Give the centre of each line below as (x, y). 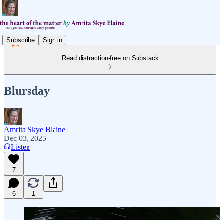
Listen (20, 147)
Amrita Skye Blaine (35, 129)
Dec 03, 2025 (25, 138)
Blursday (27, 91)
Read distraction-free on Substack (110, 58)
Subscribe (21, 40)
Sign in (53, 40)
